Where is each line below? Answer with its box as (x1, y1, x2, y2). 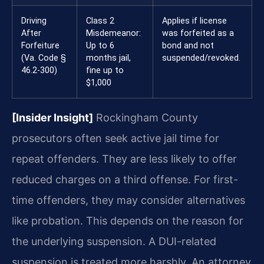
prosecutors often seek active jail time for (12, 132, 219, 145)
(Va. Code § (21, 53, 66, 64)
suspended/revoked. (162, 53, 240, 64)
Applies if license (162, 16, 227, 27)
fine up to (86, 65, 124, 76)
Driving (21, 16, 47, 27)
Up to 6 (86, 41, 114, 51)
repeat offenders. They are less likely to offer (12, 153, 237, 166)
